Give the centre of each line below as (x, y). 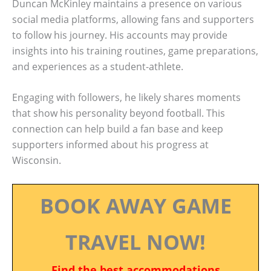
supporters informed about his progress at (110, 145)
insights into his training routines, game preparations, (135, 51)
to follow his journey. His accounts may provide (120, 35)
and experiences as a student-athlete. (98, 66)
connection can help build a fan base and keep (118, 129)
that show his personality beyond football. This (119, 113)
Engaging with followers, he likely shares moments (126, 98)
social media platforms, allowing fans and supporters (133, 19)
